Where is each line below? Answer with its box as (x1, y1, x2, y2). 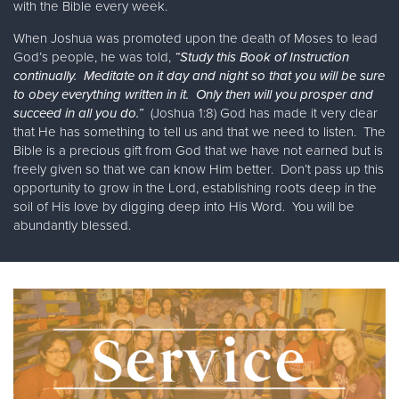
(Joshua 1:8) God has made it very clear (143, 105, 378, 122)
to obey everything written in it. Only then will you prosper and (13, 86, 373, 103)
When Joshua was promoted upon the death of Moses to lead (13, 30, 378, 47)
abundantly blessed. (13, 217, 131, 234)
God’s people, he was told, (13, 49, 175, 66)
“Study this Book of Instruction (175, 49, 349, 66)
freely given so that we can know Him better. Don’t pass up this (13, 161, 384, 178)
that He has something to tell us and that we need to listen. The (13, 124, 386, 141)
